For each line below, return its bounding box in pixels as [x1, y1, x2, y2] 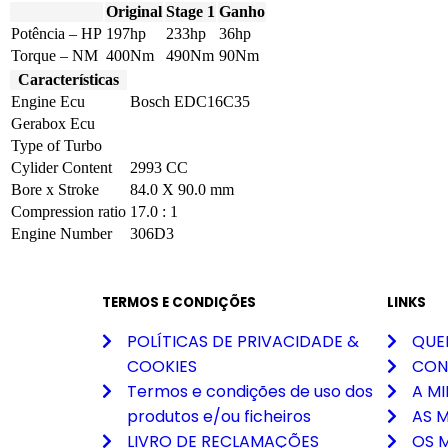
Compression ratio [11, 202, 126, 220]
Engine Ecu [11, 92, 85, 110]
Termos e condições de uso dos [127, 379, 373, 403]
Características [18, 70, 119, 88]
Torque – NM [11, 46, 98, 64]
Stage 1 [166, 2, 215, 20]
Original [106, 2, 162, 20]
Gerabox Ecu [11, 114, 95, 132]
